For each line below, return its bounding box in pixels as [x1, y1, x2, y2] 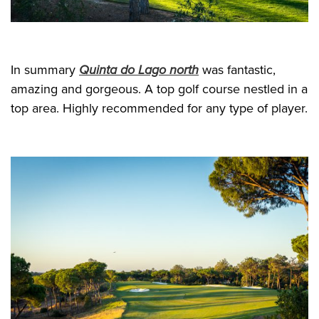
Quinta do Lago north [79, 62, 199, 78]
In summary [11, 62, 79, 78]
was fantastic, [199, 62, 276, 78]
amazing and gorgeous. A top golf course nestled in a [11, 81, 308, 98]
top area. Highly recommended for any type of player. [11, 100, 308, 117]
